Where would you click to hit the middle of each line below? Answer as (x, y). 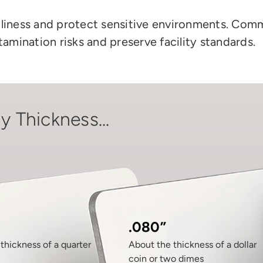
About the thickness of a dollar (192, 244)
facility (178, 41)
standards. (226, 41)
